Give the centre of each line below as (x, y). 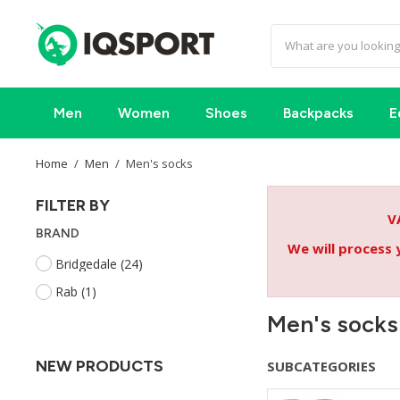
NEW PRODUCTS (100, 366)
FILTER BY (73, 205)
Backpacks (318, 113)
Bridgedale (88, 264)
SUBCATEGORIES (321, 366)
